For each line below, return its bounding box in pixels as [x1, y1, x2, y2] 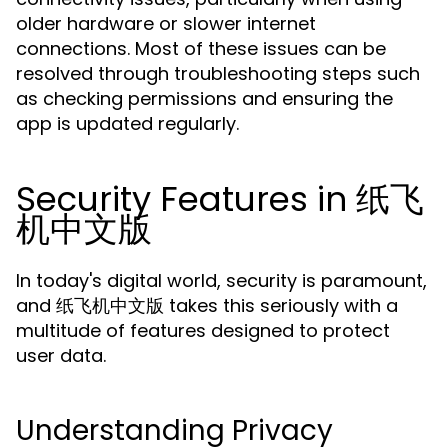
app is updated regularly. [16, 111, 239, 136]
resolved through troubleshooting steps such [16, 61, 420, 86]
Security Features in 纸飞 [16, 175, 424, 223]
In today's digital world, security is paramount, [16, 268, 427, 293]
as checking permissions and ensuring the [16, 86, 393, 111]
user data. [16, 343, 106, 368]
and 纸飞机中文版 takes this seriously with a [16, 293, 398, 318]
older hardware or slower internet [16, 11, 316, 36]
